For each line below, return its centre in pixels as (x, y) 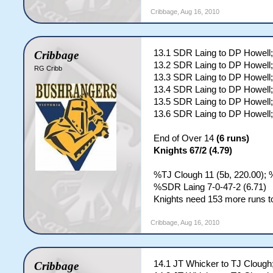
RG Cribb (48, 68)
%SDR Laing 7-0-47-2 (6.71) (210, 187)
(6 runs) (233, 138)
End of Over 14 (185, 138)
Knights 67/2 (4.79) (193, 151)
